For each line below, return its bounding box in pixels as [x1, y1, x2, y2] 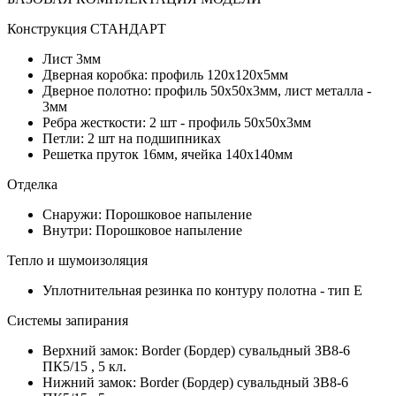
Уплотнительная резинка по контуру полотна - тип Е [42, 283, 362, 299]
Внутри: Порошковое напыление [42, 223, 242, 239]
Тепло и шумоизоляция [7, 253, 148, 269]
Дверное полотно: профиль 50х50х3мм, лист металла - [42, 83, 371, 99]
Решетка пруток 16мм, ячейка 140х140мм [42, 147, 293, 163]
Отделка [7, 177, 57, 193]
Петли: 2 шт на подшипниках [42, 131, 221, 147]
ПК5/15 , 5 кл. [42, 359, 126, 375]
